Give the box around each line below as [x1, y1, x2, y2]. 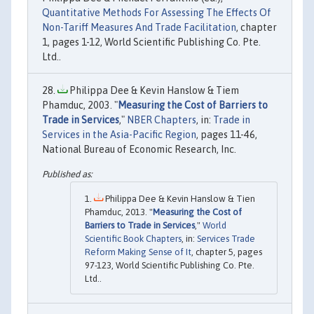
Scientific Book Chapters [85, 233, 182, 245]
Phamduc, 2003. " [42, 99, 118, 111]
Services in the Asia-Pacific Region [42, 128, 196, 140]
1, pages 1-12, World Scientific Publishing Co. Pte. [42, 36, 261, 48]
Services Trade [197, 233, 255, 245]
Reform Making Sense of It [85, 247, 191, 258]
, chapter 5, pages [191, 247, 262, 258]
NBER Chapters [127, 114, 196, 125]
